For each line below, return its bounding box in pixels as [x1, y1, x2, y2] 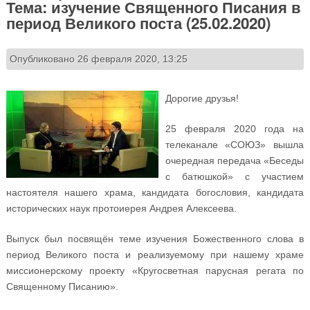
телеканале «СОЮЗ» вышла [165, 138, 304, 150]
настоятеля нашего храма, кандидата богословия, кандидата [6, 186, 304, 198]
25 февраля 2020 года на [165, 122, 304, 134]
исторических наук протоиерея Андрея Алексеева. [6, 202, 237, 214]
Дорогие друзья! [165, 92, 239, 104]
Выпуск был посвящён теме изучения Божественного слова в [6, 232, 304, 244]
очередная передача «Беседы [165, 154, 304, 166]
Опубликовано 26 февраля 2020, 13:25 [9, 53, 188, 64]
